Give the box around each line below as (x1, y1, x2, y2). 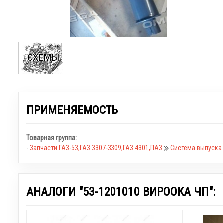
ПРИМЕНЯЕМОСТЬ (26, 103, 118, 117)
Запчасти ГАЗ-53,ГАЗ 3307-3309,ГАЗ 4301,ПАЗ (30, 143, 164, 152)
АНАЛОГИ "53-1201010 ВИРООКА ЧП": (26, 184, 215, 199)
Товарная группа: (26, 133, 77, 142)
